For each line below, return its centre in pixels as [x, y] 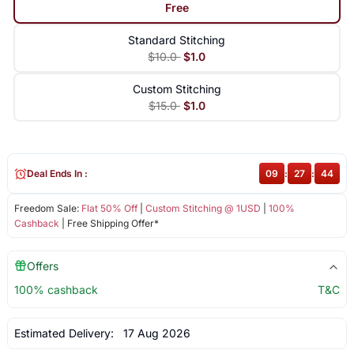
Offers [42, 266]
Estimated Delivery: [65, 333]
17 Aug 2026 [153, 333]
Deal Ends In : [57, 174]
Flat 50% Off [109, 209]
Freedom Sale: [47, 209]
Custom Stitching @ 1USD [203, 209]
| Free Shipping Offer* [109, 224]
